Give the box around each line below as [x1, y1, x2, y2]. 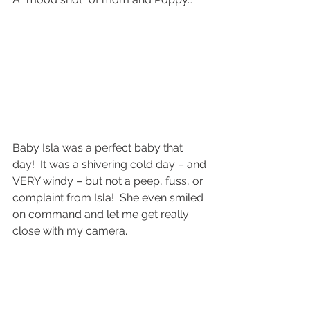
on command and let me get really [12, 208, 192, 221]
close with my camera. [12, 224, 127, 238]
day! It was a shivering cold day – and [12, 158, 209, 172]
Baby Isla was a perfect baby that [12, 141, 185, 155]
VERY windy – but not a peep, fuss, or [12, 174, 206, 188]
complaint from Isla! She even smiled [12, 191, 206, 205]
